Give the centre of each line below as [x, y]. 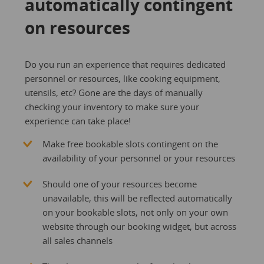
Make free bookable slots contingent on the [130, 143]
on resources [77, 27]
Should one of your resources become [119, 184]
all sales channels [77, 240]
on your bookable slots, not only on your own [135, 212]
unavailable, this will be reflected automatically [137, 198]
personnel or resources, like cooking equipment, [122, 78]
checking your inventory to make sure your [112, 106]
